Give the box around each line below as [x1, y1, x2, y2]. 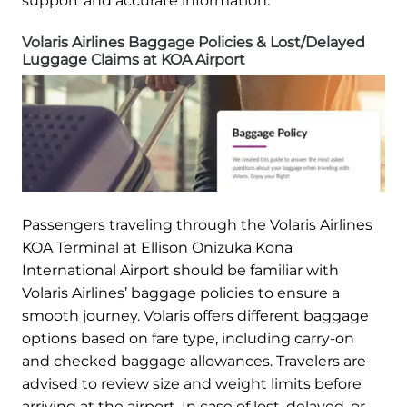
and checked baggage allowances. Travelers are [22, 352, 366, 370]
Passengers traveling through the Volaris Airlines [22, 215, 372, 233]
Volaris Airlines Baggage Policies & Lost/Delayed [22, 33, 365, 51]
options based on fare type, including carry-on [22, 329, 354, 347]
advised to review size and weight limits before [22, 374, 362, 392]
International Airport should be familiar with [22, 261, 339, 279]
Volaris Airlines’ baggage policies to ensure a [22, 283, 340, 302]
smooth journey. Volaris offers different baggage [22, 306, 369, 324]
